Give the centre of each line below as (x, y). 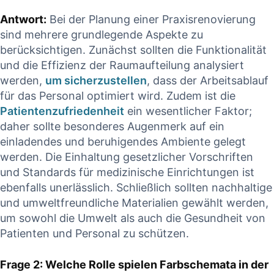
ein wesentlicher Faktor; (188, 111)
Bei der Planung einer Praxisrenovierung (151, 20)
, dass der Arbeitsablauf (208, 81)
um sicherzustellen (96, 81)
